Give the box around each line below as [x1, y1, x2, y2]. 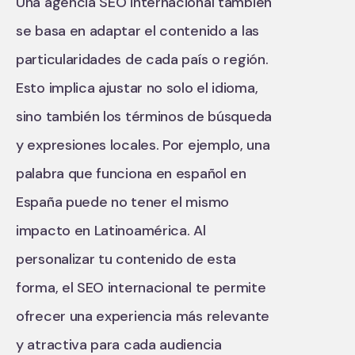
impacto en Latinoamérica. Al [16, 220, 206, 240]
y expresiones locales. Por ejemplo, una [16, 135, 270, 155]
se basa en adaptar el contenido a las [16, 21, 259, 40]
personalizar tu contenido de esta [16, 249, 237, 269]
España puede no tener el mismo [16, 192, 229, 212]
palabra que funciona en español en [16, 163, 246, 183]
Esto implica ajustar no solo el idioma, [16, 78, 258, 97]
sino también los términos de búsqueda [16, 106, 272, 126]
